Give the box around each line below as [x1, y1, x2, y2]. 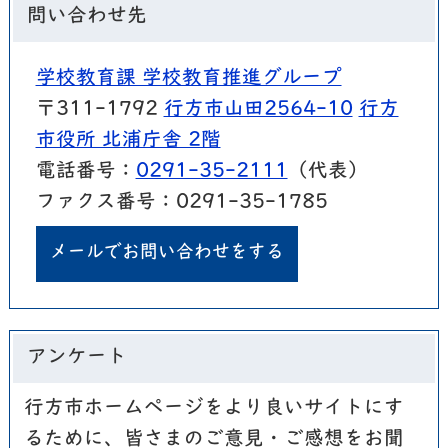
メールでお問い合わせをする [49, 245, 284, 263]
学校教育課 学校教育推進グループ [35, 69, 342, 90]
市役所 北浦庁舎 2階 [35, 131, 221, 152]
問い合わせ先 [26, 6, 147, 27]
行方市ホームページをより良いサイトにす [24, 399, 405, 420]
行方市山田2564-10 [163, 100, 353, 121]
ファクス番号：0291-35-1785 [35, 193, 328, 214]
